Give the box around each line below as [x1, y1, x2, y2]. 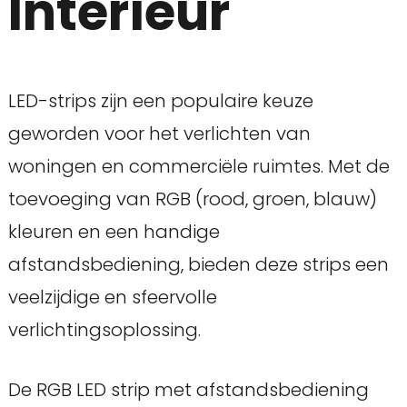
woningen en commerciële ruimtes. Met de [7, 153, 390, 179]
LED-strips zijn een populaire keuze [7, 87, 313, 114]
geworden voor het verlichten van [7, 120, 311, 146]
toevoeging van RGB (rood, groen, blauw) [7, 185, 377, 212]
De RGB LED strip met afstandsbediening [7, 376, 369, 402]
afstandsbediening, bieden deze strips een [7, 251, 389, 277]
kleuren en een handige [7, 218, 220, 244]
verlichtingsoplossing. [7, 316, 201, 342]
